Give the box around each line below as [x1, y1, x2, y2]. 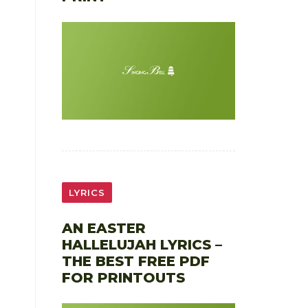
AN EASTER [61, 219, 146, 236]
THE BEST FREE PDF [61, 252, 210, 269]
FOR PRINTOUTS [61, 269, 185, 286]
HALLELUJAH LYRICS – [61, 236, 222, 253]
